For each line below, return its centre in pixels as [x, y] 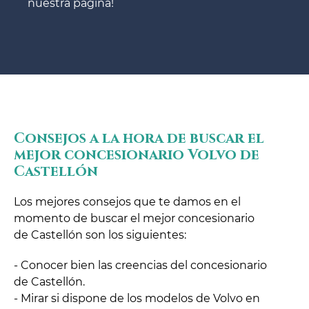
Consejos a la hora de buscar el [139, 139]
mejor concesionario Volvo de [137, 156]
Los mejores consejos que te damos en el [127, 202]
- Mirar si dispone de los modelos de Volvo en [137, 299]
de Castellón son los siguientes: [100, 235]
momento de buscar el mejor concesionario [134, 219]
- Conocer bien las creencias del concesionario [140, 266]
